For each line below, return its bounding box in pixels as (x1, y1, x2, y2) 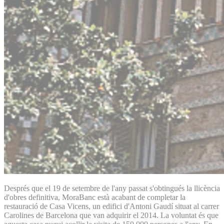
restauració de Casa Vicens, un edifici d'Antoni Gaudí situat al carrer (4, 201, 219, 210)
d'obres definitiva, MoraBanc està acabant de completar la (4, 192, 185, 201)
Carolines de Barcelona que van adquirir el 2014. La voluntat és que (4, 210, 218, 219)
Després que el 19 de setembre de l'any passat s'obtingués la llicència (4, 183, 220, 192)
